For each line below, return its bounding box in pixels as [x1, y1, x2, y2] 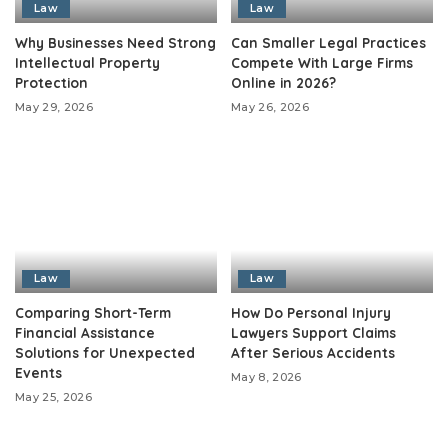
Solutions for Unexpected [15, 343, 195, 361]
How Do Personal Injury [231, 303, 391, 321]
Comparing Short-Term [15, 303, 171, 321]
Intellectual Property [15, 54, 160, 72]
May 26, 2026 [231, 100, 310, 115]
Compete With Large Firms [231, 54, 413, 72]
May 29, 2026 [15, 100, 94, 115]
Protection [15, 74, 88, 92]
